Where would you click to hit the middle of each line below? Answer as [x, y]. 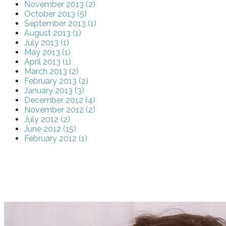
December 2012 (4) [60, 100]
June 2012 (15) [50, 129]
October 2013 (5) [55, 14]
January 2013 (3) [54, 91]
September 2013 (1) [60, 24]
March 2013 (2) [51, 72]
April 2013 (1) [48, 62]
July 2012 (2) [47, 120]
